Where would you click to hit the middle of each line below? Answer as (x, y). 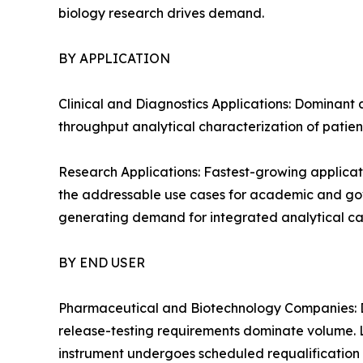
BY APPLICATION (114, 59)
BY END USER (102, 263)
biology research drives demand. (161, 13)
